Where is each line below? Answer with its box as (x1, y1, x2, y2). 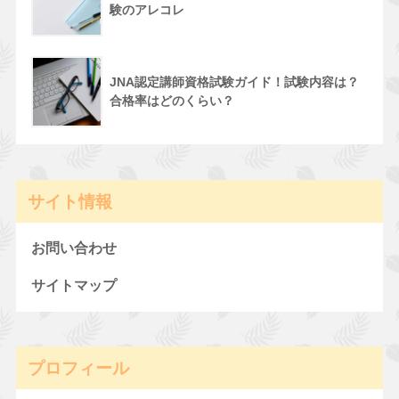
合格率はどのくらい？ (109, 94, 234, 109)
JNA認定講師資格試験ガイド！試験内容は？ (109, 75, 359, 90)
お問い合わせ (30, 240, 117, 256)
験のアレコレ (109, 3, 184, 18)
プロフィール (27, 356, 129, 379)
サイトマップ (30, 277, 117, 293)
